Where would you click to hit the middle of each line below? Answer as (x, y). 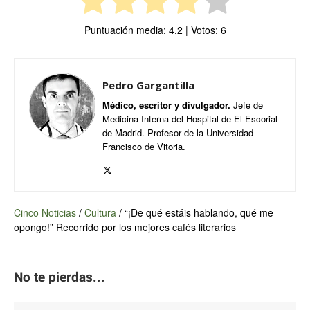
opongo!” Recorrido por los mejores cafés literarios (125, 227)
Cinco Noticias (45, 213)
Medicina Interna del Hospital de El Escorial (190, 119)
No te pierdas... (60, 277)
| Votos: (201, 30)
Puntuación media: (126, 30)
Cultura (100, 213)
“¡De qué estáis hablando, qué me (199, 213)
